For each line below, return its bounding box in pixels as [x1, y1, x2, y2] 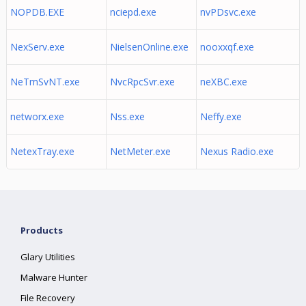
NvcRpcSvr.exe [109, 75, 175, 88]
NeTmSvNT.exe [10, 75, 80, 88]
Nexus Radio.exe [199, 145, 274, 158]
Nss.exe [109, 110, 145, 123]
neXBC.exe [199, 75, 247, 88]
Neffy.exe [199, 110, 242, 123]
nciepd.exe [109, 5, 156, 18]
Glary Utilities [20, 251, 76, 263]
